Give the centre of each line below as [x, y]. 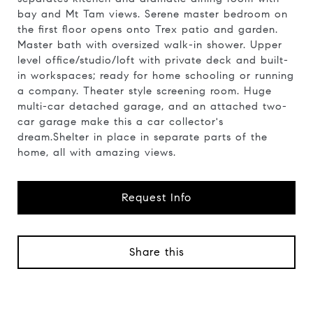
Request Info [156, 197]
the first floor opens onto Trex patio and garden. [148, 29]
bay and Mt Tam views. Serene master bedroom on [153, 14]
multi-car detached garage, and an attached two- [152, 106]
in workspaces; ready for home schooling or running [156, 75]
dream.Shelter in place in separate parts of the [143, 137]
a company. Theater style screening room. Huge [145, 91]
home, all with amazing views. [97, 152]
